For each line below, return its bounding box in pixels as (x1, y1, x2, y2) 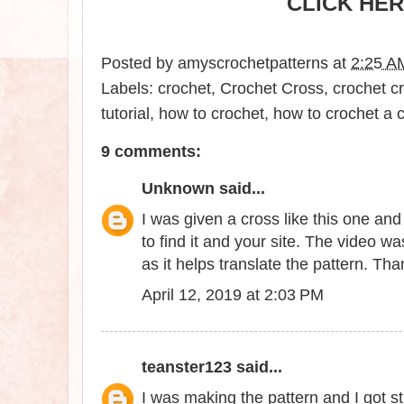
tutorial (101, 105, 150, 124)
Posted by (101, 54, 178, 73)
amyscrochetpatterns (178, 54, 328, 73)
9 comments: (101, 142, 201, 161)
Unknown (142, 179, 215, 198)
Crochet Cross (220, 79, 324, 98)
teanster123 (142, 358, 232, 377)
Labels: (101, 79, 158, 98)
